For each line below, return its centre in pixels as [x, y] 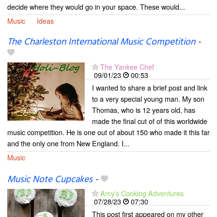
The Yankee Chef [127, 67]
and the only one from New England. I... [68, 143]
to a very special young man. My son [148, 99]
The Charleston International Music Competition [101, 42]
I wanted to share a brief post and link [150, 88]
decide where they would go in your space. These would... [96, 7]
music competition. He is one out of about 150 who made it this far [108, 132]
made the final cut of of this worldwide [150, 121]
